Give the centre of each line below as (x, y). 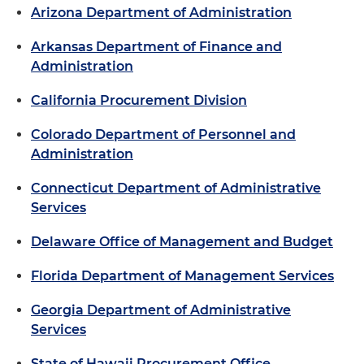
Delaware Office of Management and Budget (182, 241)
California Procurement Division (139, 100)
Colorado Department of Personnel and (163, 134)
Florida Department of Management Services (182, 275)
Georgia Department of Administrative (161, 310)
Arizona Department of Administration (161, 12)
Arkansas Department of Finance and (156, 46)
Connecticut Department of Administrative (176, 188)
